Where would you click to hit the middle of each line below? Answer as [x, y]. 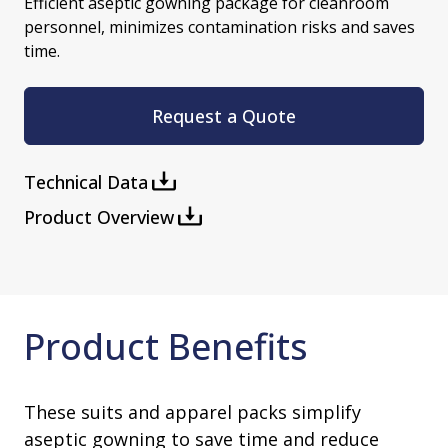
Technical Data [86, 182]
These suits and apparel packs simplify [192, 412]
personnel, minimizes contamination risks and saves [219, 27]
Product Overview [99, 217]
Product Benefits [166, 347]
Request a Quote [224, 115]
